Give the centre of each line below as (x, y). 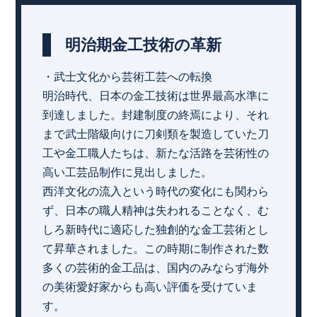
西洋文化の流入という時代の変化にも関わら (156, 191)
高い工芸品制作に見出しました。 (128, 172)
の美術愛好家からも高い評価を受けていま (150, 287)
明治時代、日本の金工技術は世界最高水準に (156, 96)
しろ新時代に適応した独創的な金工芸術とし (156, 229)
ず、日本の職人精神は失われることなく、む (156, 210)
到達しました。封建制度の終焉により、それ (156, 115)
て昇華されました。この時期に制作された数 (156, 248)
